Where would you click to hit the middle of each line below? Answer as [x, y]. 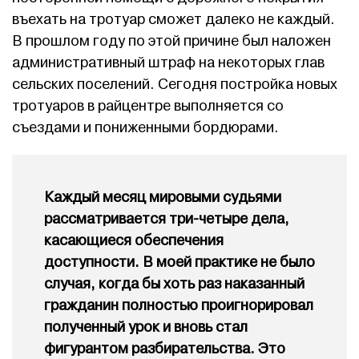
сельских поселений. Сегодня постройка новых [175, 85]
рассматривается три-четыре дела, [167, 220]
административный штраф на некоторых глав [168, 63]
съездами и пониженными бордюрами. [145, 128]
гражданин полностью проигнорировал [179, 306]
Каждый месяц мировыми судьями [163, 198]
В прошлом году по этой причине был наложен [171, 42]
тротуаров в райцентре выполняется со [148, 107]
